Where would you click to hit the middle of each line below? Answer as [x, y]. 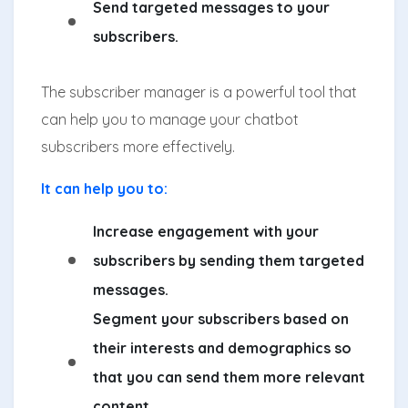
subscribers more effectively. [138, 146]
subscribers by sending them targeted [229, 260]
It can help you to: [104, 188]
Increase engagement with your [206, 231]
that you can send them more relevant [229, 377]
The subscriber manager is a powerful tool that [199, 92]
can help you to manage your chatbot [170, 119]
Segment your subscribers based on [221, 318]
